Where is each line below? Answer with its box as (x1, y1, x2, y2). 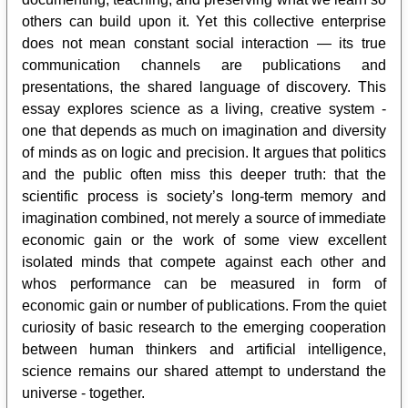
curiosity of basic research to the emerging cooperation (22, 319, 386, 335)
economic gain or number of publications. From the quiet (22, 297, 386, 313)
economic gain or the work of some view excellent (22, 231, 386, 248)
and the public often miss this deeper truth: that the (22, 166, 386, 182)
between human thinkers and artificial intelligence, (22, 341, 386, 357)
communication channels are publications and (22, 56, 386, 73)
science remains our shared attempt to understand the (22, 362, 386, 379)
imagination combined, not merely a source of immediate (22, 209, 386, 226)
